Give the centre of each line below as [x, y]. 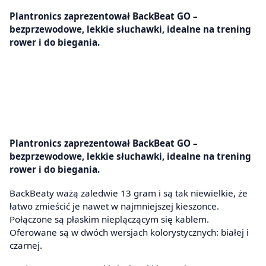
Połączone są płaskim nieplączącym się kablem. [109, 219]
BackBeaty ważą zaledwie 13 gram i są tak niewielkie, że [129, 193]
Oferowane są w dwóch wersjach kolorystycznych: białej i [129, 232]
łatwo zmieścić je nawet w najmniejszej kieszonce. [114, 206]
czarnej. [26, 245]
